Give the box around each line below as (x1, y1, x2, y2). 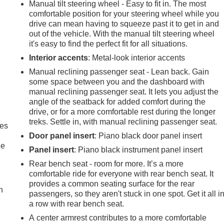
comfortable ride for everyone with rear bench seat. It (29, 169, 214, 178)
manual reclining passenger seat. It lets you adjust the (29, 87, 219, 96)
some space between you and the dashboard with (29, 77, 205, 86)
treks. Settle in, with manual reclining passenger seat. (29, 117, 217, 126)
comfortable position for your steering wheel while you (29, 9, 219, 18)
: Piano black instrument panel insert (74, 145, 203, 154)
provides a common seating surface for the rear (29, 179, 195, 188)
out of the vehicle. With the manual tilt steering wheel (29, 29, 215, 38)
